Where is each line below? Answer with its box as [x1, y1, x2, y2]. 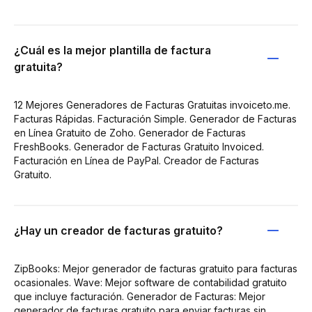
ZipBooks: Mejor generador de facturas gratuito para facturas [14, 263, 297, 274]
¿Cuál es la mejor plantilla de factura [14, 43, 211, 57]
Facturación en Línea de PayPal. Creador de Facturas [14, 155, 259, 166]
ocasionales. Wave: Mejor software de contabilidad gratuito [14, 276, 287, 288]
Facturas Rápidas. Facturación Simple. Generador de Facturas [14, 113, 297, 125]
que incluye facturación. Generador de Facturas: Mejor [14, 290, 265, 302]
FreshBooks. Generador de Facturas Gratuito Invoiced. [14, 141, 264, 153]
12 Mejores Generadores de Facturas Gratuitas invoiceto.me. [14, 99, 290, 111]
